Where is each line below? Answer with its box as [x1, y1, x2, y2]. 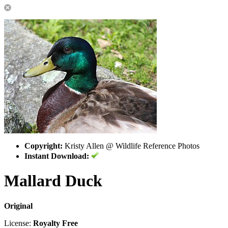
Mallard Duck [4, 172, 102, 190]
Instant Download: [24, 152, 89, 160]
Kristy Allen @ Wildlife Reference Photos [63, 141, 199, 150]
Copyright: [24, 141, 63, 150]
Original [4, 201, 33, 210]
